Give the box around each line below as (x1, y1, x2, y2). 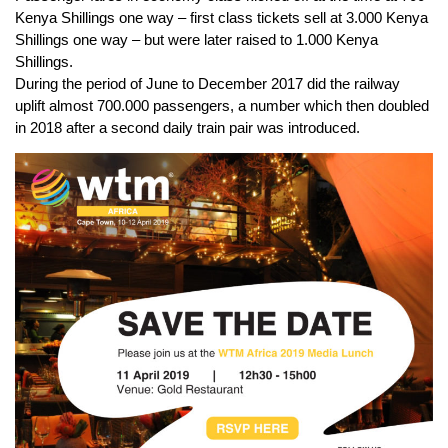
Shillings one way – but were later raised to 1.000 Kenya (15, 30, 378, 48)
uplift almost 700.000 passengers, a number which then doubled (15, 96, 429, 114)
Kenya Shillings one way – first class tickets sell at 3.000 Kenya (15, 8, 428, 26)
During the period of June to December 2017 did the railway (15, 74, 400, 92)
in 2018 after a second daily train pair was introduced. (15, 118, 360, 136)
